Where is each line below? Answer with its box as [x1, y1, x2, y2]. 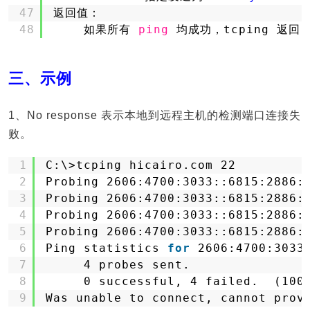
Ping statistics [46, 241, 167, 255]
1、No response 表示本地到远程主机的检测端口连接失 [8, 109, 301, 121]
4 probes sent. [84, 258, 190, 271]
